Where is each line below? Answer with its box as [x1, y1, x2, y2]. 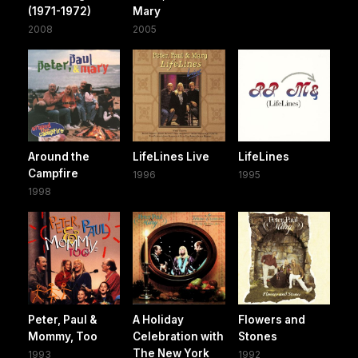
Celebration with [133, 329, 225, 343]
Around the [28, 150, 89, 164]
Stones [237, 329, 277, 343]
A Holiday [133, 312, 185, 326]
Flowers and [237, 312, 305, 326]
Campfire [28, 167, 78, 181]
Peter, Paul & [28, 312, 97, 326]
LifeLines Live [133, 150, 210, 164]
